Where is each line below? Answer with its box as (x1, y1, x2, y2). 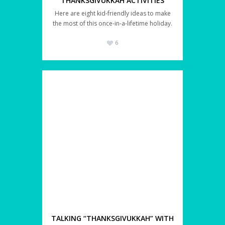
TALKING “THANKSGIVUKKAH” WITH (51, 213, 174, 223)
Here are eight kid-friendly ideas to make (54, 9, 171, 18)
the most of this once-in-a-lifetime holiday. (53, 19, 172, 28)
